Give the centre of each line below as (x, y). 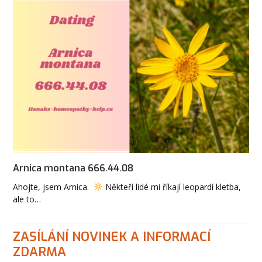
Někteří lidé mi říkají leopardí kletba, (172, 187)
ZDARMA (40, 251)
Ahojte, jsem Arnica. (54, 187)
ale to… (27, 199)
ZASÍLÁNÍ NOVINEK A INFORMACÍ (112, 236)
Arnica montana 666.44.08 (73, 168)
